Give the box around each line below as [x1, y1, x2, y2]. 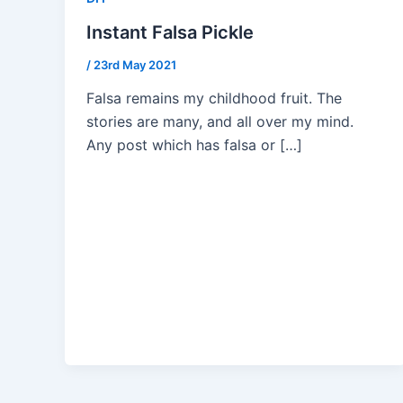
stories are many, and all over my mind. [86, 112, 354, 131]
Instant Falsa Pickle [86, 21, 254, 43]
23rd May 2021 [94, 57, 176, 72]
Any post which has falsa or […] [86, 136, 302, 155]
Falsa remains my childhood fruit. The [86, 89, 342, 108]
